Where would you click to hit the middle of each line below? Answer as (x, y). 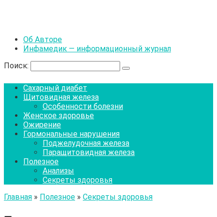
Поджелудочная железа (86, 143)
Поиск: (17, 66)
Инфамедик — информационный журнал (97, 49)
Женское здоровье (59, 116)
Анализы (58, 171)
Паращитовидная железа (89, 152)
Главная (18, 197)
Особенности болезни (83, 106)
